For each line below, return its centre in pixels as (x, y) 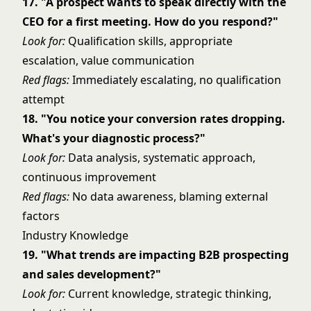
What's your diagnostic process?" (114, 138)
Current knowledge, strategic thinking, (168, 294)
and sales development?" (92, 274)
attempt (43, 99)
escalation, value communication (108, 60)
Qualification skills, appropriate (149, 41)
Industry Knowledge (75, 235)
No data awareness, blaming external (169, 196)
